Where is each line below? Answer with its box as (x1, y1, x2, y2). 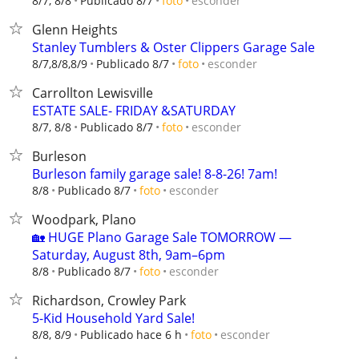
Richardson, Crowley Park (32, 292, 186, 309)
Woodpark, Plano (32, 211, 136, 228)
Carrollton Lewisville (32, 84, 153, 102)
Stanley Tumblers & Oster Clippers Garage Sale (32, 38, 315, 56)
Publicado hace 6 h (80, 327, 182, 342)
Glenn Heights (32, 21, 118, 38)
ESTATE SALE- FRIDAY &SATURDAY (32, 102, 236, 119)
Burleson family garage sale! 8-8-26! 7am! (32, 165, 277, 183)
